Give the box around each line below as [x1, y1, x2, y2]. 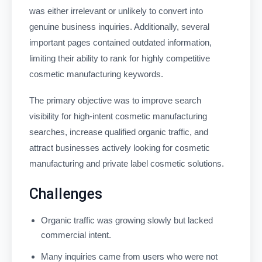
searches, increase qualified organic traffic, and [29, 127, 208, 137]
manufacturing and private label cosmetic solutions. [29, 158, 224, 168]
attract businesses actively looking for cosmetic [29, 143, 210, 153]
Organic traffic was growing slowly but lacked [41, 215, 213, 225]
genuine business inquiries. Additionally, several [29, 22, 209, 32]
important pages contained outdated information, [29, 37, 212, 47]
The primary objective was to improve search [29, 95, 201, 105]
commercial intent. [41, 229, 111, 240]
